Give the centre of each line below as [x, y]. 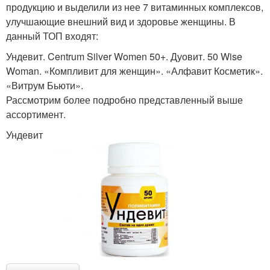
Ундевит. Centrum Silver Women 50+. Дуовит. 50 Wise [124, 56]
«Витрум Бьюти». [45, 85]
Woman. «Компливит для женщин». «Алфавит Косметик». [134, 71]
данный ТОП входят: [52, 36]
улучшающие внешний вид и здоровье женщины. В [121, 21]
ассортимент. [36, 114]
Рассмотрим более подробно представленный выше [124, 99]
